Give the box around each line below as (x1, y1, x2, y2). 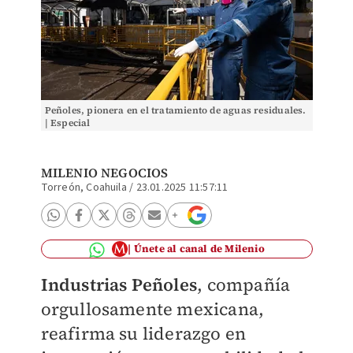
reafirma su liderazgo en (40, 321, 247, 345)
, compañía (197, 273, 291, 296)
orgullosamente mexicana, (40, 297, 265, 321)
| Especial (44, 117, 91, 129)
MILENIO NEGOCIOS (40, 164, 169, 181)
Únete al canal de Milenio (133, 242, 265, 255)
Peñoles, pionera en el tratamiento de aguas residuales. (44, 104, 307, 117)
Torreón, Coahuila (40, 180, 127, 195)
